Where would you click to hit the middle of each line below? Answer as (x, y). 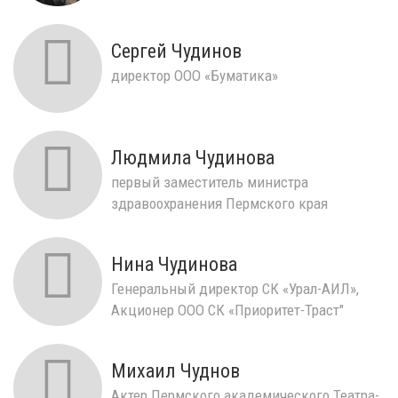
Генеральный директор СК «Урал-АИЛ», (235, 288)
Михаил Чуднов (175, 370)
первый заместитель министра (210, 182)
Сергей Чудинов (176, 51)
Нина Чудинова (174, 264)
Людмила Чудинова (193, 157)
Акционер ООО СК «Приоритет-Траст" (227, 310)
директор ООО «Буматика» (195, 75)
